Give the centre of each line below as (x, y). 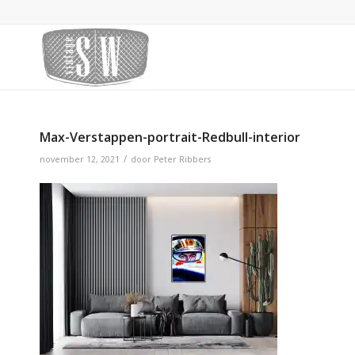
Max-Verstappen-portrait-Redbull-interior (170, 137)
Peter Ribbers (182, 159)
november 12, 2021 (80, 159)
